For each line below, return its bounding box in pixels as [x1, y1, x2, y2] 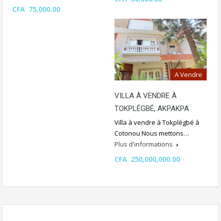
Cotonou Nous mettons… [114, 129, 189, 138]
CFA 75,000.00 [12, 4, 60, 14]
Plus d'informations [114, 140, 174, 149]
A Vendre [175, 70, 202, 79]
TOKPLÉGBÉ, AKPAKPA [114, 104, 189, 113]
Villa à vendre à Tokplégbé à [114, 118, 199, 127]
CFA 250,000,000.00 [114, 154, 180, 164]
